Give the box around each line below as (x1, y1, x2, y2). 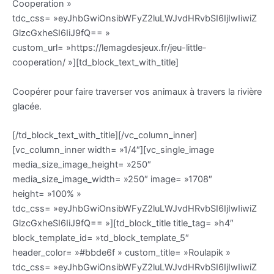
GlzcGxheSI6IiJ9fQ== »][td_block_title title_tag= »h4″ (12, 217, 234, 229)
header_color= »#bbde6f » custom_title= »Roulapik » (12, 246, 231, 258)
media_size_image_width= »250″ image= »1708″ (12, 173, 212, 185)
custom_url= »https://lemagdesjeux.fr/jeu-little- (12, 42, 207, 54)
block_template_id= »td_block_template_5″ (12, 232, 189, 243)
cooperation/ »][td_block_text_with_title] (12, 57, 179, 68)
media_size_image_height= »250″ (12, 158, 151, 170)
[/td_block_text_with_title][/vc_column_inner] (12, 129, 197, 141)
